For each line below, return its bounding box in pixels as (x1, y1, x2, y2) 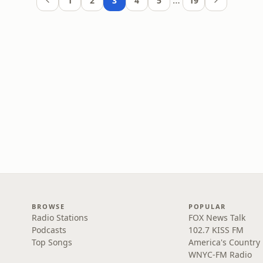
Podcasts (32, 224, 67, 235)
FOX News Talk (188, 212, 245, 223)
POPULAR (188, 202, 227, 211)
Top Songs (32, 237, 73, 248)
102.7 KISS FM (188, 224, 244, 235)
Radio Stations (32, 212, 89, 223)
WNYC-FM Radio (188, 249, 252, 260)
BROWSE (32, 202, 65, 211)
